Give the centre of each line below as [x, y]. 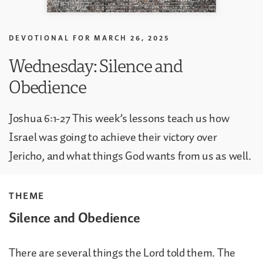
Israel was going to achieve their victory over [113, 137]
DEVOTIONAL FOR [50, 38]
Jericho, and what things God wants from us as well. [130, 156]
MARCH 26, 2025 [132, 38]
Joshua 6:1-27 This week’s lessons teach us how [119, 118]
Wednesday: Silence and [96, 65]
